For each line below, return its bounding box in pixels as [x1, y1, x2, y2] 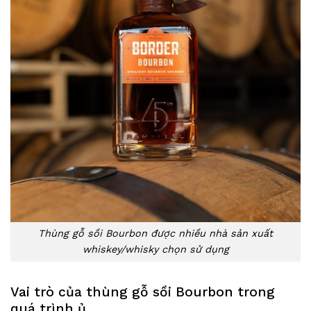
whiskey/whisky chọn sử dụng [82, 244, 229, 255]
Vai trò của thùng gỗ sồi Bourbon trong [10, 284, 275, 301]
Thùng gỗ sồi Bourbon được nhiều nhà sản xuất [38, 228, 273, 239]
